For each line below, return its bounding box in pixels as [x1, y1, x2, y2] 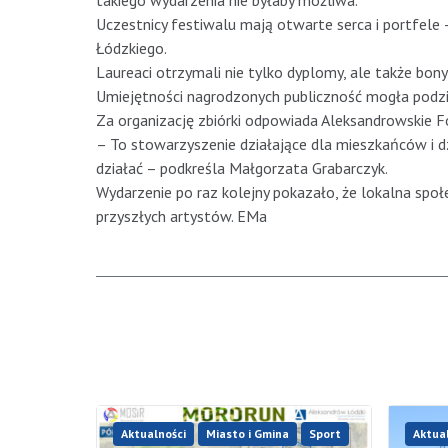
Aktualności [121, 426, 186, 442]
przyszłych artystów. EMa [96, 206, 267, 227]
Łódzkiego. [96, 38, 167, 59]
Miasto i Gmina [206, 426, 289, 442]
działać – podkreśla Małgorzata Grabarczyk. [96, 158, 388, 179]
